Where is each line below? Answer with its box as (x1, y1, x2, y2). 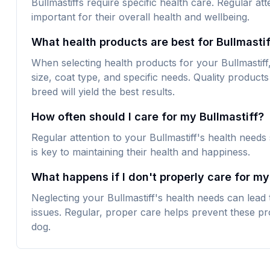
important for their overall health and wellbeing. (31, 11, 250, 23)
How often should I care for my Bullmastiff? (31, 110, 264, 123)
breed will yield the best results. (31, 86, 175, 98)
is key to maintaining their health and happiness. (31, 146, 250, 158)
